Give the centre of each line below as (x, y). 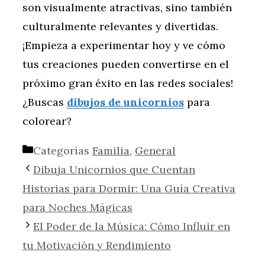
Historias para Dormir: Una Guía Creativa (129, 189)
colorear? (47, 121)
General (155, 151)
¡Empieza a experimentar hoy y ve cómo (124, 46)
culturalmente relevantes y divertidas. (120, 27)
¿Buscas (45, 102)
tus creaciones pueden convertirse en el (126, 64)
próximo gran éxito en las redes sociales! (128, 83)
